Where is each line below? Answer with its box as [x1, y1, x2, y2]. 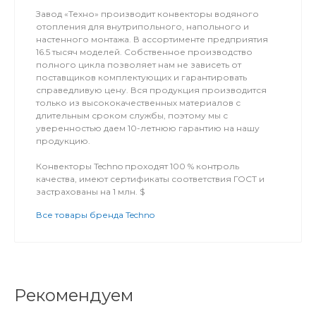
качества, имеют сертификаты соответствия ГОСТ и [36, 173, 265, 184]
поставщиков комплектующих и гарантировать [36, 71, 247, 83]
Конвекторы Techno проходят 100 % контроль [36, 160, 239, 171]
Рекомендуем [14, 284, 133, 305]
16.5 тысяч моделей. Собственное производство [36, 46, 253, 57]
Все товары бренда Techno [36, 209, 154, 220]
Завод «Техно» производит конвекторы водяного [36, 8, 259, 19]
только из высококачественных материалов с [36, 97, 241, 108]
